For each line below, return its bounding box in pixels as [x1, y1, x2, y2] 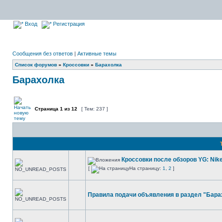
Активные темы [77, 51, 116, 56]
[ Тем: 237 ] [80, 106, 110, 111]
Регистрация [52, 21, 85, 27]
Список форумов [15, 62, 57, 67]
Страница [33, 106, 60, 111]
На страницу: [129, 166, 163, 171]
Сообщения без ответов [12, 51, 73, 56]
